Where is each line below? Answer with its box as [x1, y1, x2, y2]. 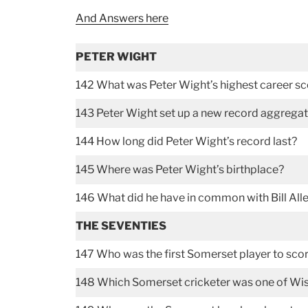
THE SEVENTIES [76, 219, 167, 232]
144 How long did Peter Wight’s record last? [76, 134, 298, 148]
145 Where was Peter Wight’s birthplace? [76, 162, 285, 176]
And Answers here [76, 11, 169, 25]
